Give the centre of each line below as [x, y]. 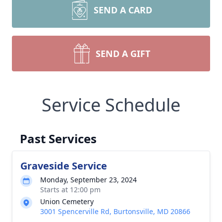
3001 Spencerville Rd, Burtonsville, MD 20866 [115, 211]
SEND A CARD [123, 10]
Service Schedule [111, 105]
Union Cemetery [67, 201]
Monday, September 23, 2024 [88, 180]
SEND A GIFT [123, 54]
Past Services [58, 139]
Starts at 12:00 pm [70, 190]
